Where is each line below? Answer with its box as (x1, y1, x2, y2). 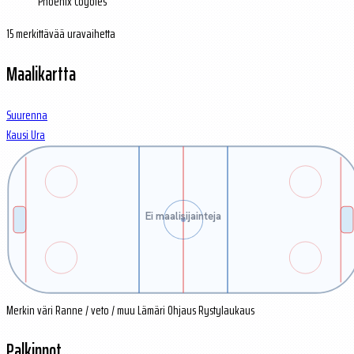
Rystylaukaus (198, 300, 254, 321)
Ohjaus (168, 300, 196, 321)
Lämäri (137, 300, 165, 321)
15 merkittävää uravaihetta (6, 24, 115, 44)
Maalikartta (6, 58, 76, 89)
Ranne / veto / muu (55, 300, 135, 321)
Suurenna (6, 104, 47, 125)
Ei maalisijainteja (145, 209, 222, 224)
